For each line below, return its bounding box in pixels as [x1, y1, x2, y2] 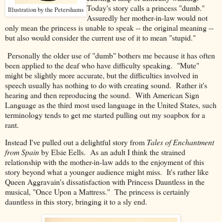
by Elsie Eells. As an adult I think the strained [39, 147, 185, 158]
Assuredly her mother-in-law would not [87, 12, 208, 23]
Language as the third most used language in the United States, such [5, 99, 217, 110]
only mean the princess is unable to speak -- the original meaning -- [5, 22, 214, 33]
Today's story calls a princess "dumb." [87, 2, 207, 13]
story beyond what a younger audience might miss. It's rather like [5, 166, 209, 177]
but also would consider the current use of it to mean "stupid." [5, 32, 201, 43]
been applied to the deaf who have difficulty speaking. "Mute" [5, 59, 199, 70]
